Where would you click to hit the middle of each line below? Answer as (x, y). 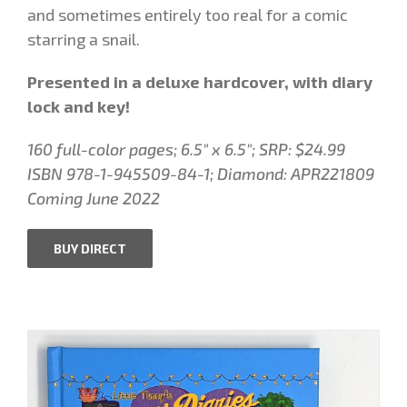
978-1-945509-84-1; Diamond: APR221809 (220, 174)
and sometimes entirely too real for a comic (188, 15)
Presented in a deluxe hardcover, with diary (200, 82)
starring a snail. (84, 39)
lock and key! (79, 106)
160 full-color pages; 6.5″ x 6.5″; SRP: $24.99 (186, 149)
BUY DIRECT (90, 248)
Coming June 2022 (94, 198)
